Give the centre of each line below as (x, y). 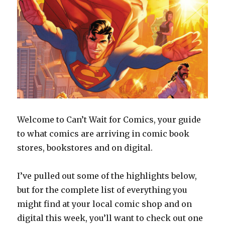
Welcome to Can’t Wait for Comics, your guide (109, 119)
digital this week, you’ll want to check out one (110, 218)
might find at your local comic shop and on (105, 204)
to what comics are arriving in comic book (103, 133)
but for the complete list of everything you (102, 190)
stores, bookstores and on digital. (85, 147)
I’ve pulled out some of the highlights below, (107, 176)
